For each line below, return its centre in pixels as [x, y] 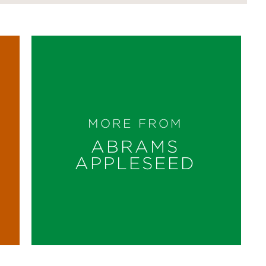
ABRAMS [135, 147]
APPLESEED [135, 164]
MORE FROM [135, 124]
